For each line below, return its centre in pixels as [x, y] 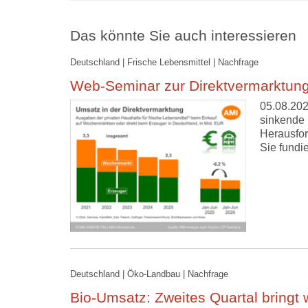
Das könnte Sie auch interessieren [183, 35]
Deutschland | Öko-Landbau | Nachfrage [149, 274]
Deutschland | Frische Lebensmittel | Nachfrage [164, 62]
